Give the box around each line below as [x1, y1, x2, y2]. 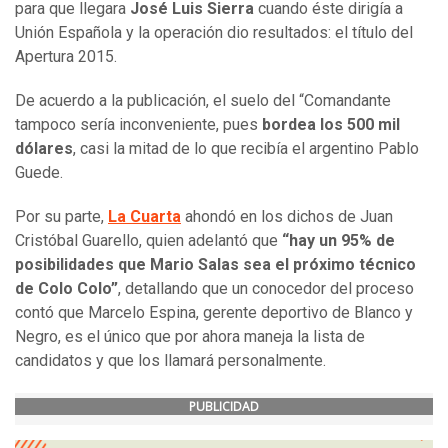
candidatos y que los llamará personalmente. [15, 351, 326, 371]
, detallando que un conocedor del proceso [118, 279, 414, 299]
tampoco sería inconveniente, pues [15, 115, 262, 135]
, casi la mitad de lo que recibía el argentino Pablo [73, 139, 419, 159]
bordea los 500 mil [262, 115, 400, 135]
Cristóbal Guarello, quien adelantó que [15, 231, 282, 251]
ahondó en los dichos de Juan [181, 207, 393, 227]
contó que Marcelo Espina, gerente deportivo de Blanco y [15, 303, 413, 323]
